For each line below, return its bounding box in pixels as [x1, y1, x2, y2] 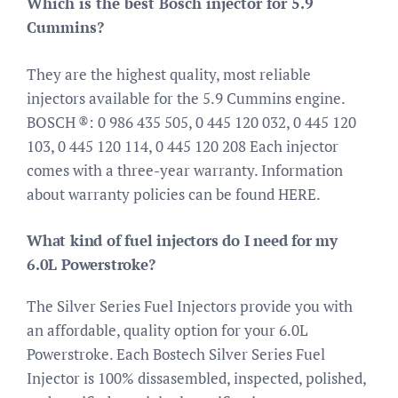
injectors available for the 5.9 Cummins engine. [27, 87, 345, 108]
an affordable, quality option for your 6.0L [27, 320, 307, 340]
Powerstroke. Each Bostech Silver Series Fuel [27, 344, 325, 364]
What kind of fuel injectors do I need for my [27, 230, 338, 251]
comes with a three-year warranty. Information [27, 159, 343, 180]
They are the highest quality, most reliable [27, 63, 311, 84]
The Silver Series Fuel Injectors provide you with [27, 296, 353, 316]
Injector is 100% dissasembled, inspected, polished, [27, 368, 366, 388]
